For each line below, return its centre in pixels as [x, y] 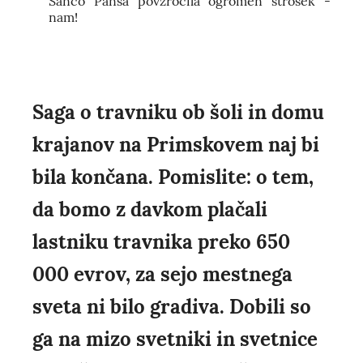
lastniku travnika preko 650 [161, 242]
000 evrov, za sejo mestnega [162, 275]
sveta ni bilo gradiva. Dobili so [172, 307]
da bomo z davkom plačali [150, 210]
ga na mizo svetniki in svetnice [175, 340]
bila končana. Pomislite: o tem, [173, 177]
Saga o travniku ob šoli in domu [178, 113]
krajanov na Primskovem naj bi [176, 145]
